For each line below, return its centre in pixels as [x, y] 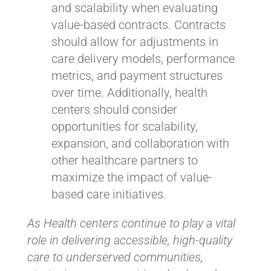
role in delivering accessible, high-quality [129, 240]
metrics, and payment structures [137, 75]
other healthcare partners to [124, 160]
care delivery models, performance [143, 58]
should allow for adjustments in [135, 41]
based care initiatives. [109, 194]
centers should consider [114, 109]
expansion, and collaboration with [140, 143]
